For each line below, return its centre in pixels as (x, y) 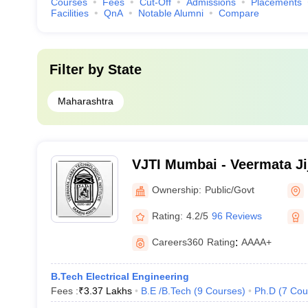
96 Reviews (236, 216)
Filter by (78, 69)
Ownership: (176, 189)
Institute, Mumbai (189, 182)
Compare (239, 13)
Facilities (69, 13)
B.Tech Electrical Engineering (120, 276)
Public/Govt (229, 189)
